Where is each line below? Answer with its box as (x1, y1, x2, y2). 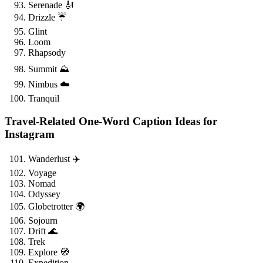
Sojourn (28, 215, 58, 225)
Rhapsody (28, 48, 66, 58)
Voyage (28, 167, 56, 178)
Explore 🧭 (28, 247, 69, 257)
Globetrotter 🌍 (28, 201, 85, 211)
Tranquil (28, 93, 59, 104)
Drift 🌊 (28, 225, 58, 236)
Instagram (5, 127, 55, 140)
